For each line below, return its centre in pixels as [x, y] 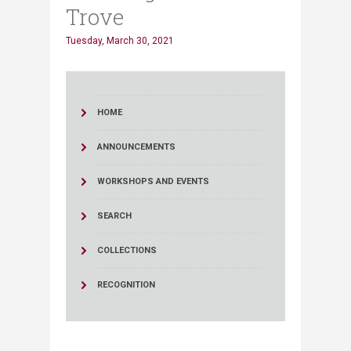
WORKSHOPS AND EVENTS [153, 181]
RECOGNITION [126, 284]
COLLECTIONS [127, 250]
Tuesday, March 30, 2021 [120, 40]
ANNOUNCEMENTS [136, 147]
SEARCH [114, 215]
